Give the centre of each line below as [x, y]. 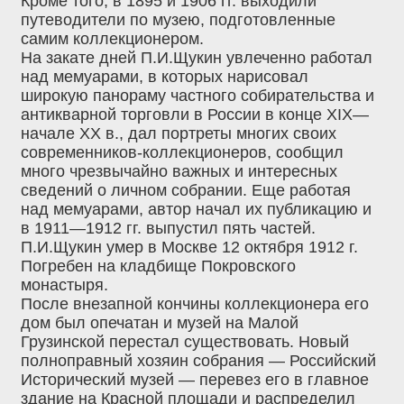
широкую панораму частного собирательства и [197, 96]
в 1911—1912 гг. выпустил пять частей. [168, 229]
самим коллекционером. [112, 39]
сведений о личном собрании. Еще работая [186, 191]
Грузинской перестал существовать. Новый [185, 342]
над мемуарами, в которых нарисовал [165, 77]
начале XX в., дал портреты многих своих [179, 134]
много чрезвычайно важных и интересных [179, 172]
